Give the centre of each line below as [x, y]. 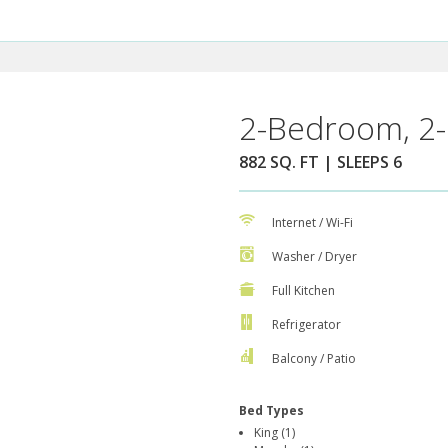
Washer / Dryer [314, 257]
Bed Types [271, 411]
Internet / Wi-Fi [312, 223]
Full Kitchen [303, 291]
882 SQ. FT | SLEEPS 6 [320, 162]
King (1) [274, 433]
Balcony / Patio [314, 359]
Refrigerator [306, 325]
